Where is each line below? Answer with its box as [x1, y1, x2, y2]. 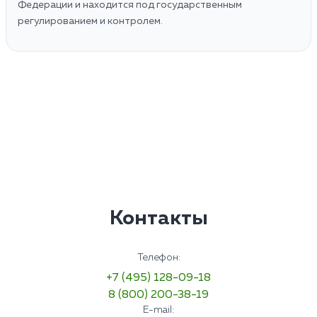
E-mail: [143, 304, 174, 315]
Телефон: [137, 252, 180, 263]
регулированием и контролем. [18, 16, 163, 26]
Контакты [109, 208, 208, 229]
